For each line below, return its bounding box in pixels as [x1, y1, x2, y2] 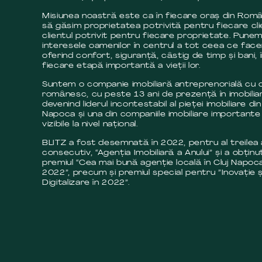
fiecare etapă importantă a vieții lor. [42, 61, 201, 70]
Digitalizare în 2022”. [42, 178, 130, 187]
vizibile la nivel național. [42, 120, 138, 128]
